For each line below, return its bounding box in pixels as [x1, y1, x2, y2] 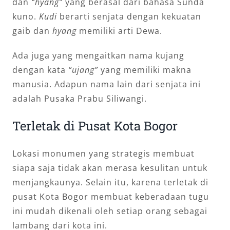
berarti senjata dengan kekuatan [57, 11, 201, 23]
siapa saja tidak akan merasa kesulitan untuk [12, 162, 207, 174]
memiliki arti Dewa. [76, 25, 162, 37]
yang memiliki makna [98, 64, 191, 76]
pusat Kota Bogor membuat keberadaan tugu [12, 191, 209, 203]
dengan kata [12, 64, 66, 76]
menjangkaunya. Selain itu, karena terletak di [12, 177, 208, 188]
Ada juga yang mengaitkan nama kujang [12, 50, 184, 62]
